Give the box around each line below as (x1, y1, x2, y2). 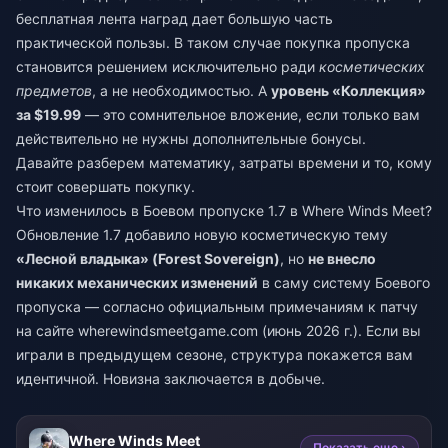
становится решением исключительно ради (16, 58, 319, 75)
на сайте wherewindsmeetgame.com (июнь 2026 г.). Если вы (16, 322, 421, 339)
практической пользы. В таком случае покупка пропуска (16, 34, 410, 51)
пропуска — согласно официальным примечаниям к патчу (16, 298, 418, 315)
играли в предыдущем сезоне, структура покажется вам (16, 346, 413, 363)
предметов (16, 82, 92, 99)
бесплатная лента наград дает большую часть (16, 10, 333, 27)
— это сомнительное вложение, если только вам (81, 106, 420, 123)
